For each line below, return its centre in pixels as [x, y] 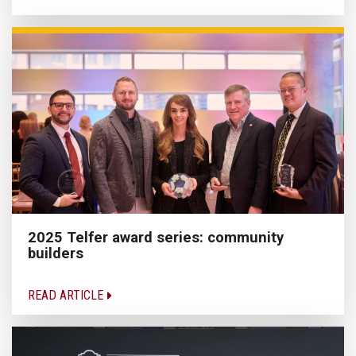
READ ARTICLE [67, 296]
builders [56, 253]
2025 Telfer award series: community [156, 238]
